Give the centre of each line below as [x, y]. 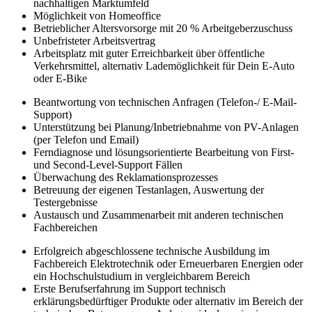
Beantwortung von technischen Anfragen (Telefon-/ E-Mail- [165, 102]
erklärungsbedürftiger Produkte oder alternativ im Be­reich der [168, 301]
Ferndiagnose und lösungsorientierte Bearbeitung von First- [164, 152]
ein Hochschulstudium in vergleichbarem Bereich [142, 276]
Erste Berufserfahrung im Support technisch [130, 289]
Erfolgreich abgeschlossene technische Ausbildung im [151, 251]
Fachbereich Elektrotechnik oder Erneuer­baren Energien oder [168, 264]
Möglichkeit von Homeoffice [97, 16]
